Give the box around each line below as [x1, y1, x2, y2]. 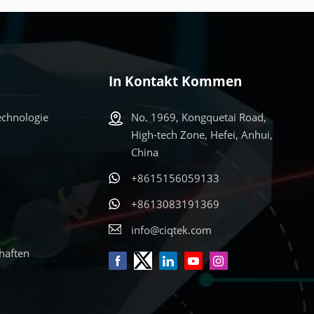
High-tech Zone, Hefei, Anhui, [131, 128, 273, 142]
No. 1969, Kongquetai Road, [131, 110, 266, 124]
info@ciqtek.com [131, 223, 212, 237]
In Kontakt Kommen [109, 72, 242, 90]
